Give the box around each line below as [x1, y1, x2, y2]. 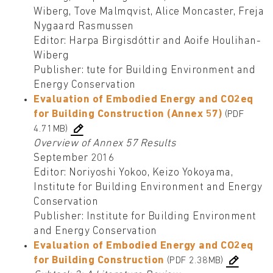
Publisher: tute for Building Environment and [34, 65, 255, 76]
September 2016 [34, 153, 114, 164]
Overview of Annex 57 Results [34, 138, 175, 149]
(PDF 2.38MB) [167, 256, 224, 266]
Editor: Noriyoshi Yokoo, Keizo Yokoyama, [34, 168, 233, 179]
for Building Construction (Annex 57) [34, 109, 222, 120]
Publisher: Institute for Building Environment [34, 211, 257, 222]
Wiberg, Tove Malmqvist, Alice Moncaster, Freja [34, 7, 264, 18]
